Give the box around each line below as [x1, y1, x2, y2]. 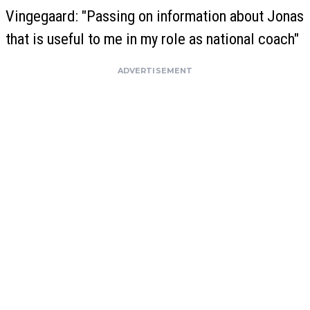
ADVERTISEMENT [117, 65, 193, 75]
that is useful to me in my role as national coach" [6, 29, 299, 48]
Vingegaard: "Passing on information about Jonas [6, 6, 304, 25]
